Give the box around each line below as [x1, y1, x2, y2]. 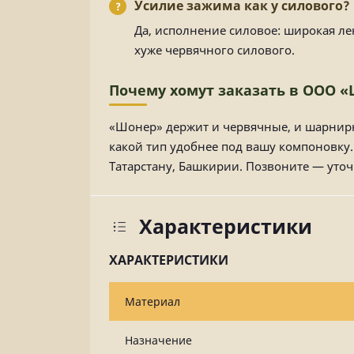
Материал [125, 294, 180, 309]
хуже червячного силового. [134, 42, 295, 58]
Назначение [125, 333, 192, 348]
